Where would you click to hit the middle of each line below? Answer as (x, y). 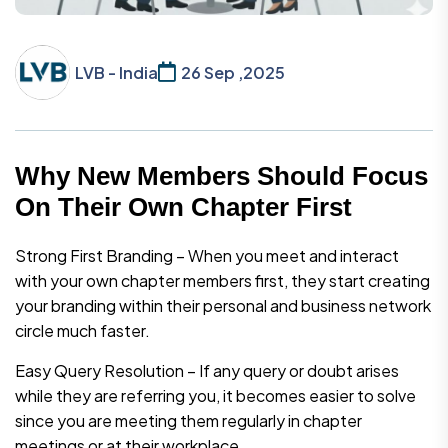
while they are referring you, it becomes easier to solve (215, 395)
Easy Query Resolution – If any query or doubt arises (207, 370)
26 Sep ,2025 (233, 72)
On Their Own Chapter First (183, 206)
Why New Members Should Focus (221, 175)
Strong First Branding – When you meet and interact (207, 255)
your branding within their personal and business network (223, 305)
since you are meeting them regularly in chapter (188, 420)
